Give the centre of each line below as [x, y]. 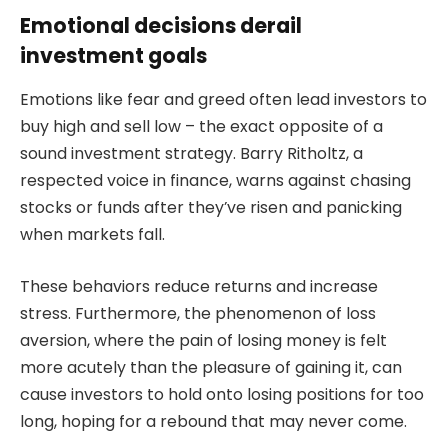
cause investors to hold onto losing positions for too [222, 394]
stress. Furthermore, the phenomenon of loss [198, 313]
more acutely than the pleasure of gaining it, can [211, 367]
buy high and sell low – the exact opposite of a [201, 127]
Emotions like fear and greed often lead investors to [223, 100]
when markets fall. [92, 235]
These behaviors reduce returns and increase [199, 286]
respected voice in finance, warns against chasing [215, 181]
